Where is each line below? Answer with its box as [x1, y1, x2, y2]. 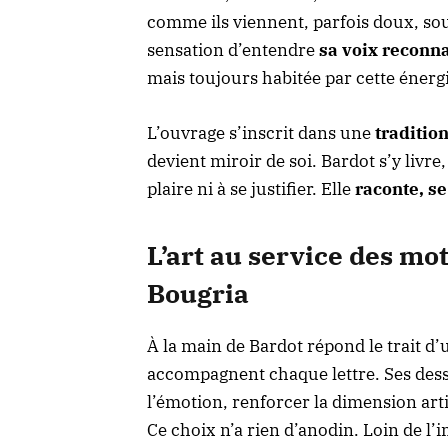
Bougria [147, 276, 249, 310]
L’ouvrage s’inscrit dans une [147, 121, 375, 144]
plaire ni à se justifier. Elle [147, 177, 355, 200]
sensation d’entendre [147, 39, 319, 62]
